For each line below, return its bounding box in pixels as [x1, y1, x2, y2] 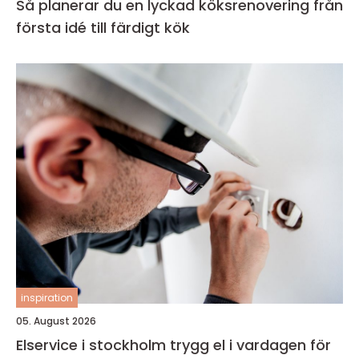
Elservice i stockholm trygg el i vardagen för [16, 335, 170, 355]
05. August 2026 [16, 314, 96, 328]
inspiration [21, 291, 73, 305]
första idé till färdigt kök [16, 18, 190, 38]
